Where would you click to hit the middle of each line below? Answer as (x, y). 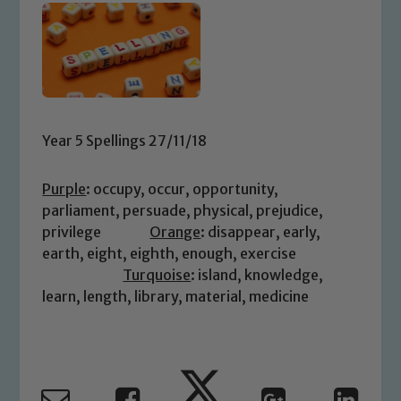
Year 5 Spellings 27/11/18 (125, 140)
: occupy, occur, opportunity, (183, 188)
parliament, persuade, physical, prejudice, (183, 210)
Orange (175, 231)
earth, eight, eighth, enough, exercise (200, 253)
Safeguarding (200, 337)
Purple (64, 188)
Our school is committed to (193, 379)
